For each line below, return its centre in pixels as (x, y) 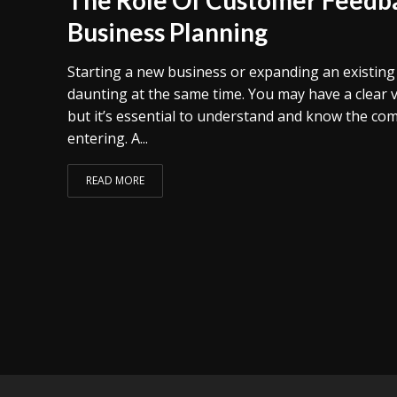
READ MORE (115, 180)
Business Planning (167, 31)
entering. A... (107, 138)
